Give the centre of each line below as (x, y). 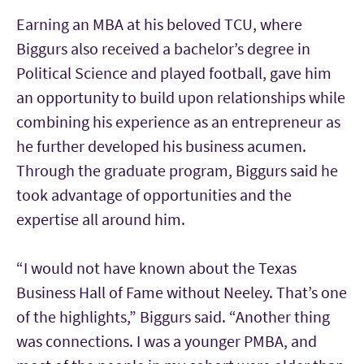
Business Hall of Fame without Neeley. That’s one (182, 292)
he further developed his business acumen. (161, 146)
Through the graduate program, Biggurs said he (177, 171)
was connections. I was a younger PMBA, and (167, 341)
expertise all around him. (102, 219)
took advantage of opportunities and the (154, 195)
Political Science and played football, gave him (174, 73)
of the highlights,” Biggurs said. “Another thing (173, 317)
